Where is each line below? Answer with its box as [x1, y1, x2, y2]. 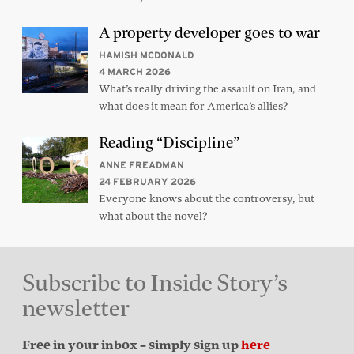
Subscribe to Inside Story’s [22, 268, 288, 299]
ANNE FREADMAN [98, 160, 184, 171]
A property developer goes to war [98, 23, 320, 43]
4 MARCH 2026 [98, 66, 171, 77]
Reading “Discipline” [98, 133, 239, 153]
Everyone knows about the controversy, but [98, 191, 314, 206]
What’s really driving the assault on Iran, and [98, 81, 316, 96]
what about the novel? [98, 209, 208, 224]
